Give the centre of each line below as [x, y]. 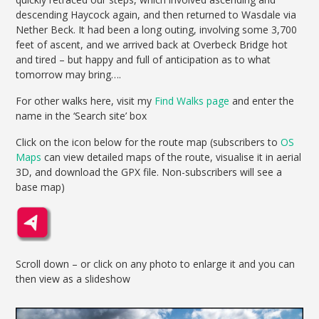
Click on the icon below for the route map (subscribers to [148, 142]
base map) [41, 187]
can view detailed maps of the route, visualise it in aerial [172, 157]
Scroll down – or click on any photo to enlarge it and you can [156, 263]
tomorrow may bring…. [69, 74]
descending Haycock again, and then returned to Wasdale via [156, 14]
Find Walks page [192, 100]
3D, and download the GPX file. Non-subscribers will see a [149, 172]
